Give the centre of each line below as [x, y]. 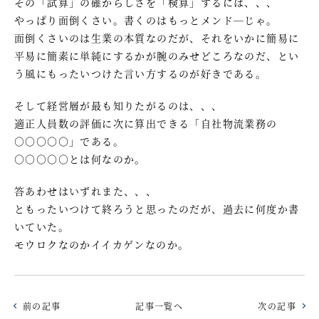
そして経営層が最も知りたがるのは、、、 [119, 105]
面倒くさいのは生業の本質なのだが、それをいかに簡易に [157, 37]
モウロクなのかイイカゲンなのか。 [102, 244]
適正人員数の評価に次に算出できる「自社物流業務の [146, 123]
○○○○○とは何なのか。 [80, 158]
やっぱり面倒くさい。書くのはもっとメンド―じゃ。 [146, 20]
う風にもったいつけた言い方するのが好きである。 [141, 73]
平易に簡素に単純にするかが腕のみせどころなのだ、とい [157, 55]
